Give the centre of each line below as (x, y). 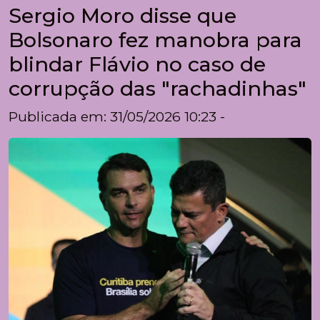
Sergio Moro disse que (122, 15)
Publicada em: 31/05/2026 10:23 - (117, 116)
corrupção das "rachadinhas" (157, 88)
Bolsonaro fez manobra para (155, 39)
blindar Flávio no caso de (137, 64)
